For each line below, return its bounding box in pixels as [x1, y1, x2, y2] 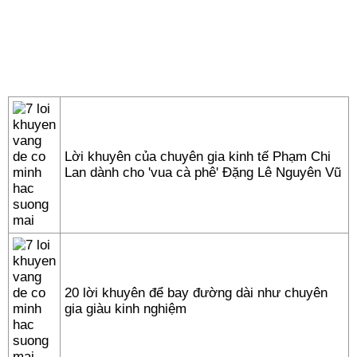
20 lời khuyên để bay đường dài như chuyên [65, 285, 328, 300]
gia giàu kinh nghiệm [65, 301, 186, 316]
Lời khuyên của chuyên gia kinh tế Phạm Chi [65, 149, 331, 164]
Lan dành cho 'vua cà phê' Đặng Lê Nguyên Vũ [65, 165, 341, 180]
